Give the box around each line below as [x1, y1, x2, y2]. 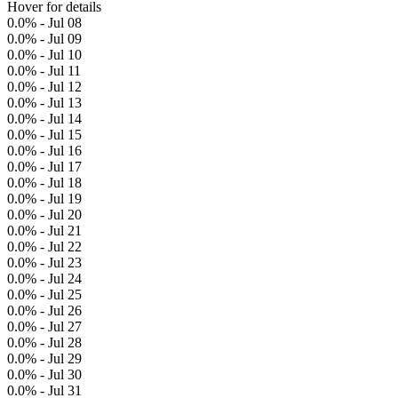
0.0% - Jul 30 [7, 367, 82, 382]
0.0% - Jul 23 [7, 255, 82, 270]
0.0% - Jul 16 [7, 143, 82, 158]
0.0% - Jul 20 [7, 207, 82, 222]
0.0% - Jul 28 [7, 335, 82, 350]
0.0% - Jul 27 [7, 319, 82, 334]
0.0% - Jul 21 [7, 223, 82, 238]
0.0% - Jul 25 [7, 287, 82, 302]
